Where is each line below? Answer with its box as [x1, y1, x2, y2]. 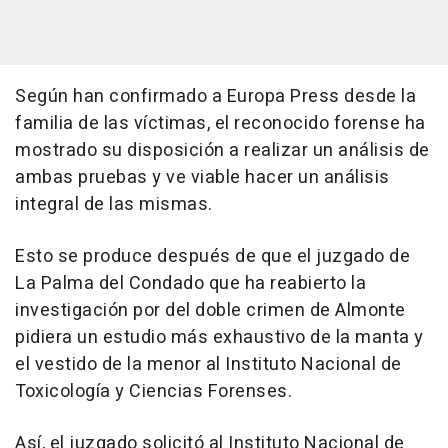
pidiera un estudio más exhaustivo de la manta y [15, 324, 424, 352]
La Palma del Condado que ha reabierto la [15, 270, 366, 298]
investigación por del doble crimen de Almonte [15, 297, 406, 325]
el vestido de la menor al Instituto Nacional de [15, 351, 402, 379]
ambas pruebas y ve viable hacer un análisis [15, 164, 390, 192]
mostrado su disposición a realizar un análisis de [15, 137, 430, 165]
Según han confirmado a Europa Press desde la [15, 83, 416, 111]
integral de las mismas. [15, 191, 213, 219]
